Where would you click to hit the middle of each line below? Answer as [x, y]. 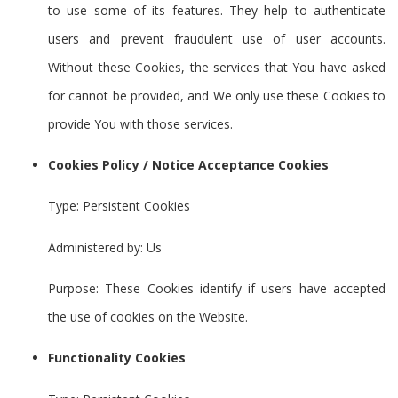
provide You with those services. [140, 123]
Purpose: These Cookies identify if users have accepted [217, 289]
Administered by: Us [105, 247]
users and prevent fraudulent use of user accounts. [217, 38]
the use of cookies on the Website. [148, 317]
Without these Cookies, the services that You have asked [217, 67]
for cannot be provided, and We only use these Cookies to [217, 95]
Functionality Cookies [117, 358]
